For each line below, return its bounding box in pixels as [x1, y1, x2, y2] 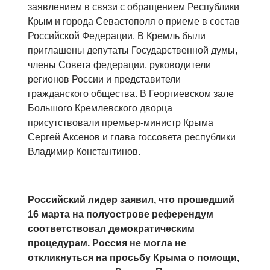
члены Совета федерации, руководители [28, 60, 211, 71]
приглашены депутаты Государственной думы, [28, 45, 237, 56]
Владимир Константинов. [28, 146, 140, 157]
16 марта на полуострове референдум [28, 209, 213, 220]
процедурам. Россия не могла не [28, 238, 186, 249]
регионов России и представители [28, 74, 181, 85]
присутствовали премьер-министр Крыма [28, 118, 213, 128]
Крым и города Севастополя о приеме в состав [28, 16, 240, 27]
